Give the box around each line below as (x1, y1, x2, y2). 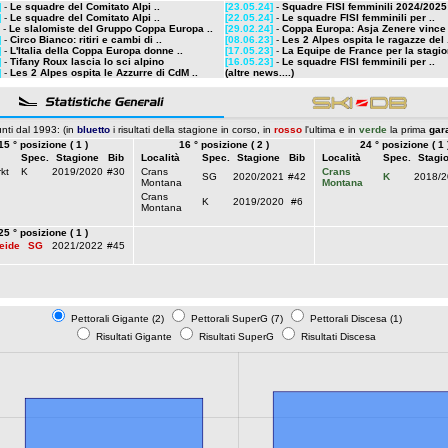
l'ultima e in (302, 124, 359, 135)
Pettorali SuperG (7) (187, 313, 286, 324)
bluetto (77, 124, 110, 135)
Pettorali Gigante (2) (67, 313, 167, 324)
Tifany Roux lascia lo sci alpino (10, 56, 164, 67)
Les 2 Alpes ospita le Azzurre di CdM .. (10, 67, 198, 78)
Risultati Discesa (298, 331, 376, 342)
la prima (387, 124, 429, 135)
